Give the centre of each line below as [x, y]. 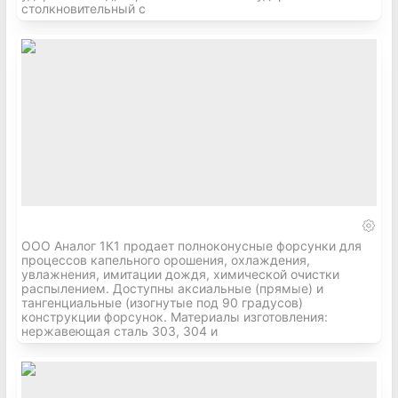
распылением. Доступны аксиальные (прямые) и [172, 288]
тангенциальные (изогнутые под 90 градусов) [162, 302]
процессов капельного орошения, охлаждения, [166, 260]
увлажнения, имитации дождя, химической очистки [180, 274]
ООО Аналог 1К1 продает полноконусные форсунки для [191, 246]
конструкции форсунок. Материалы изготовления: [175, 317]
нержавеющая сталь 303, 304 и [119, 331]
